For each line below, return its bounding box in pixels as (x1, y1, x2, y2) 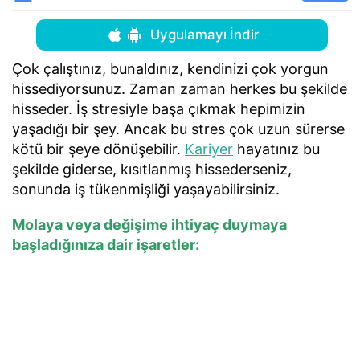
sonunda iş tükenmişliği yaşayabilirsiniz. (12, 181, 280, 198)
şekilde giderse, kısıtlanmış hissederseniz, (12, 161, 292, 178)
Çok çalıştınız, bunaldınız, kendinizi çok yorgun (12, 60, 329, 78)
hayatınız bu (233, 141, 320, 158)
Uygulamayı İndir (149, 27, 259, 43)
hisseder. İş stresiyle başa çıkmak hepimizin (12, 100, 305, 118)
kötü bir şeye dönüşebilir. (12, 141, 185, 158)
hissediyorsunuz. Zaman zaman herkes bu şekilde (12, 80, 347, 98)
